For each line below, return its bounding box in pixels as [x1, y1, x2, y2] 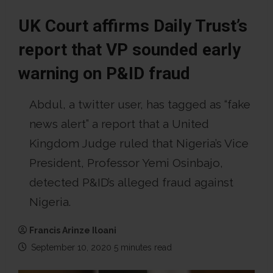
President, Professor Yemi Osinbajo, [29, 156, 223, 169]
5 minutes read [114, 243, 172, 252]
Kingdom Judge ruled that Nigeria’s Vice [29, 136, 249, 150]
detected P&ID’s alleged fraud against [29, 175, 233, 189]
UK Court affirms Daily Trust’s [18, 16, 247, 36]
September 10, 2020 [29, 243, 112, 252]
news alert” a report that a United [29, 117, 209, 130]
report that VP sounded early [18, 40, 241, 60]
